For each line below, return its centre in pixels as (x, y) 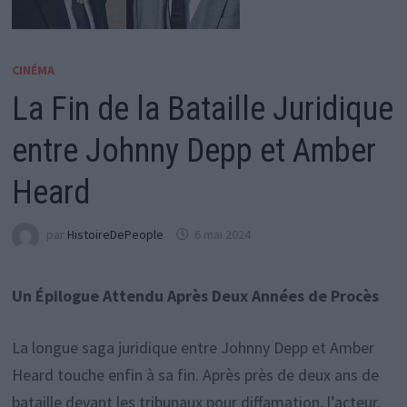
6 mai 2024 (222, 235)
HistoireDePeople (115, 235)
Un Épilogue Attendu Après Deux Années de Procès (195, 296)
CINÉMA (33, 70)
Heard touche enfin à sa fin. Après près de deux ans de (195, 375)
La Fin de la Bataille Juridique (202, 109)
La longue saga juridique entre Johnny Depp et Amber (193, 347)
